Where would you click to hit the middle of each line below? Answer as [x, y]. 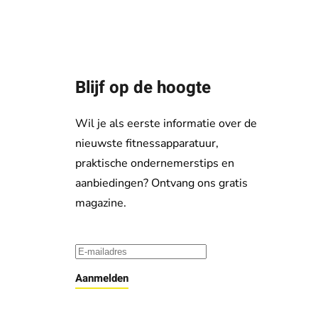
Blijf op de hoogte [143, 88]
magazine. [101, 203]
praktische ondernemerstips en [155, 164]
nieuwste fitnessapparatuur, [147, 144]
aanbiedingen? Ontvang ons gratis [161, 183]
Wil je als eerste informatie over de [166, 124]
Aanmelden [102, 279]
